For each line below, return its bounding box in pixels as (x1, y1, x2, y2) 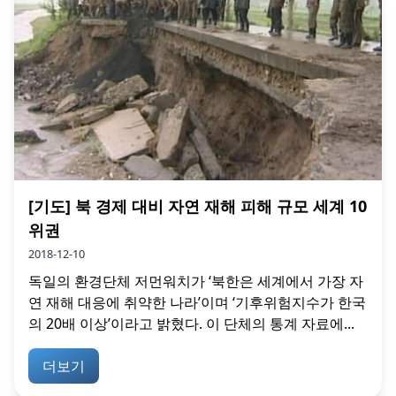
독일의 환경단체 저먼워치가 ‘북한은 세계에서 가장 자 (28, 271, 363, 292)
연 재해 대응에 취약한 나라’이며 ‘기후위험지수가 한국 (28, 293, 366, 313)
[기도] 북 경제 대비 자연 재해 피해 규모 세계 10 (28, 195, 367, 217)
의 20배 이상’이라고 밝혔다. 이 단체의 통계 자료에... (28, 314, 354, 334)
